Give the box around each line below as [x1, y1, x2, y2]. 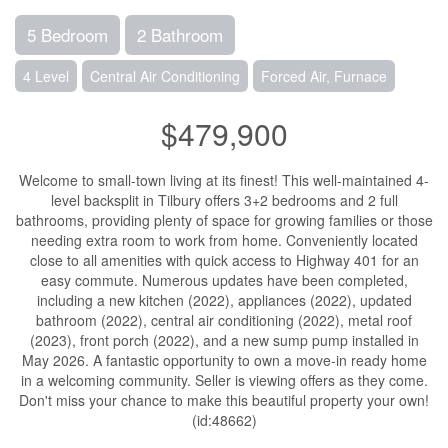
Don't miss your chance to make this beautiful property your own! [19, 390, 429, 410]
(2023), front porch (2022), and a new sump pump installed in [29, 330, 419, 350]
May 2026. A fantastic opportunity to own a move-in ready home [21, 350, 427, 370]
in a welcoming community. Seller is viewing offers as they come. [20, 370, 428, 390]
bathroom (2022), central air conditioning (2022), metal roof [36, 310, 412, 330]
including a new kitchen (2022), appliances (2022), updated [36, 290, 412, 310]
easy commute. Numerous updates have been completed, [40, 270, 408, 290]
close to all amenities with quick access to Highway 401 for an [29, 250, 419, 270]
